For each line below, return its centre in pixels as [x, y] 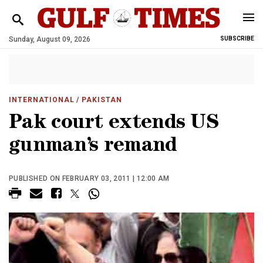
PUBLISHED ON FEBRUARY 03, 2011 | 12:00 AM [89, 178]
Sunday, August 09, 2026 [50, 39]
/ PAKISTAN [98, 100]
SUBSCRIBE [237, 38]
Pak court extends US [114, 124]
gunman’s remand [93, 147]
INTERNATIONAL [42, 100]
